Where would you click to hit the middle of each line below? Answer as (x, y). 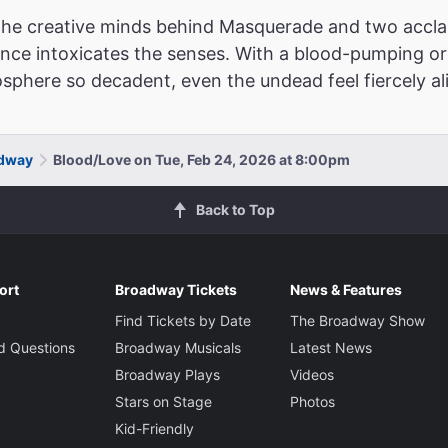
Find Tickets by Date (182, 320)
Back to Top (235, 209)
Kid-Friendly (154, 428)
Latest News (330, 347)
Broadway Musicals (177, 347)
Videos (311, 374)
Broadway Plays (167, 374)
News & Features (345, 289)
